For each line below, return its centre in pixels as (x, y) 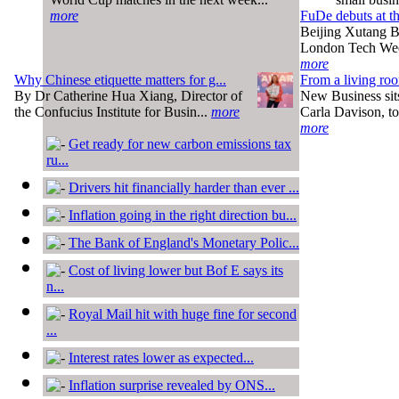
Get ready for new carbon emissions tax (180, 143)
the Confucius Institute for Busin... (113, 111)
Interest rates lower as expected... (161, 357)
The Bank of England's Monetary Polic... (184, 242)
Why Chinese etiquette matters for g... (120, 79)
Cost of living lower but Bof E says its (176, 270)
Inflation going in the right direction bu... (183, 215)
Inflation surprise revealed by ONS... (172, 385)
